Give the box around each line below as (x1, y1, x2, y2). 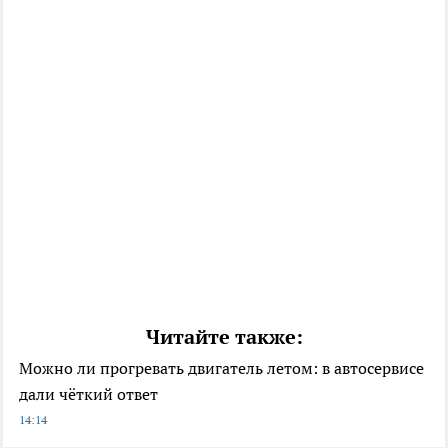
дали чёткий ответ (19, 383, 158, 404)
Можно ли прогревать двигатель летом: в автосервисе (19, 357, 424, 378)
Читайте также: (145, 323, 303, 350)
